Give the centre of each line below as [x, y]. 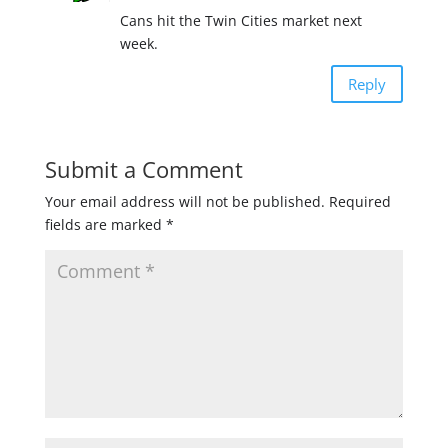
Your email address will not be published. [184, 201]
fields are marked [105, 224]
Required [359, 201]
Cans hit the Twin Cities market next [240, 20]
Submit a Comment [143, 169]
